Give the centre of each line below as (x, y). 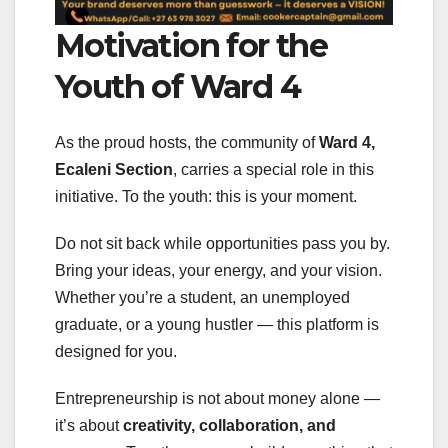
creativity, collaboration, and (229, 426)
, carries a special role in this (273, 170)
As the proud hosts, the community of (187, 143)
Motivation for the (191, 45)
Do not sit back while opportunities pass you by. (222, 244)
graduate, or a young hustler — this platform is (217, 325)
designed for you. (116, 352)
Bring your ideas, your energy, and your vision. (218, 271)
